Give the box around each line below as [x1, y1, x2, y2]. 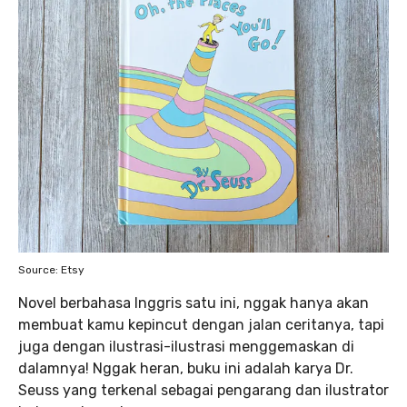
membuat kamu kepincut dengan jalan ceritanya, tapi [18, 315, 384, 333]
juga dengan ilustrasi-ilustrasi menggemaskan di [18, 337, 354, 355]
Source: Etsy [18, 263, 84, 276]
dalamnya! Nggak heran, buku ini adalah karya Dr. [18, 359, 353, 377]
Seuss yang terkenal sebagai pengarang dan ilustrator [18, 381, 389, 399]
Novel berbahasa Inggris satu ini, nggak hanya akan [18, 293, 369, 312]
